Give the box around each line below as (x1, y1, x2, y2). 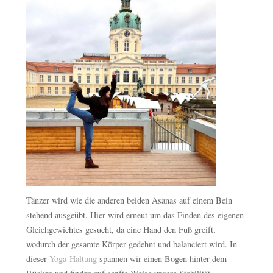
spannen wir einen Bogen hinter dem (96, 252, 227, 264)
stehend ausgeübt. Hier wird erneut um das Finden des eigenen (26, 208, 244, 221)
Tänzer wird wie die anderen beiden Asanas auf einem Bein (26, 194, 232, 206)
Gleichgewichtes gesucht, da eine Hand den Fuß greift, (26, 223, 216, 235)
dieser (26, 252, 49, 264)
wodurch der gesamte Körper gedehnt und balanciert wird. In (26, 238, 237, 250)
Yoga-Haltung (49, 252, 97, 264)
